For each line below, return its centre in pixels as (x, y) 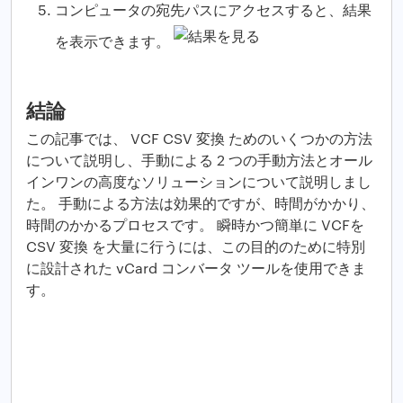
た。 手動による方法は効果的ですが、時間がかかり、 (201, 203)
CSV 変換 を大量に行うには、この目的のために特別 (196, 246)
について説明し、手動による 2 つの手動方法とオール (199, 160)
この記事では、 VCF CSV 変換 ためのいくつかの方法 (199, 139)
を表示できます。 (114, 40)
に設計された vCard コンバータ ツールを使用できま (196, 268)
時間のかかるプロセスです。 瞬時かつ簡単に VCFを (195, 225)
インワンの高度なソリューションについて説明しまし (199, 182)
